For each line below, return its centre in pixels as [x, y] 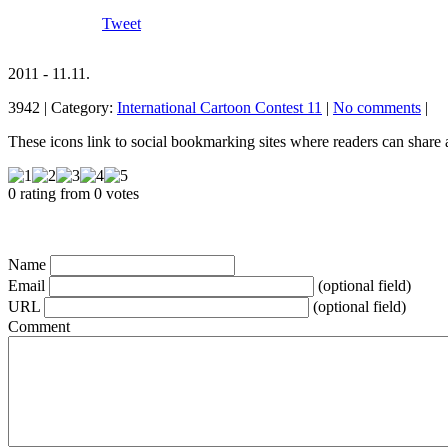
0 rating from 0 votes [73, 194]
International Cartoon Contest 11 [219, 108]
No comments [377, 108]
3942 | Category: [62, 108]
